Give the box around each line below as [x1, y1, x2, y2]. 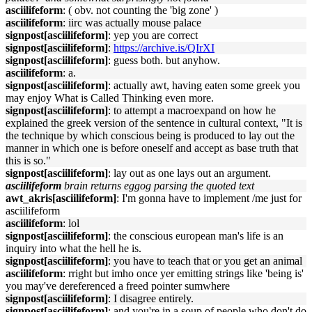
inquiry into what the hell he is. [6, 242, 141, 254]
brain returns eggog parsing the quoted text [64, 180, 254, 192]
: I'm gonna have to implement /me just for [116, 192, 302, 204]
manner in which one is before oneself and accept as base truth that [6, 142, 298, 154]
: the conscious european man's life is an [108, 230, 283, 242]
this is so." [6, 155, 51, 166]
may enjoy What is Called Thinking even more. [6, 92, 214, 104]
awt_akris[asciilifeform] [6, 192, 116, 204]
